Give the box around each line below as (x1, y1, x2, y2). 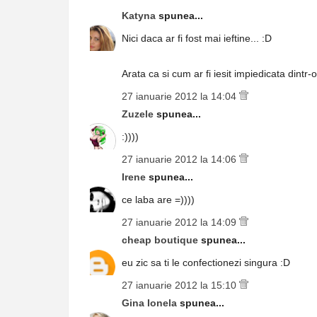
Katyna (122, 10, 158, 21)
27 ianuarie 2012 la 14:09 (122, 217, 239, 228)
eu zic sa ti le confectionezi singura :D (122, 257, 290, 268)
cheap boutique (122, 234, 201, 246)
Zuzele (122, 108, 156, 120)
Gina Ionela (122, 297, 180, 309)
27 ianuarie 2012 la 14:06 (122, 154, 239, 165)
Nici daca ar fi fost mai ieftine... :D (122, 33, 272, 44)
